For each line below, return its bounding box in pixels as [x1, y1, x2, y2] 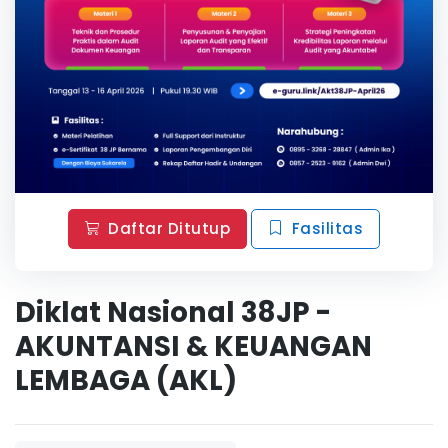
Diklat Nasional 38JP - [15, 293, 331, 333]
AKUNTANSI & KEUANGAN [15, 327, 372, 367]
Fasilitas [291, 217, 364, 239]
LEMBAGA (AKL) [15, 361, 237, 401]
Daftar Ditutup [108, 217, 231, 239]
